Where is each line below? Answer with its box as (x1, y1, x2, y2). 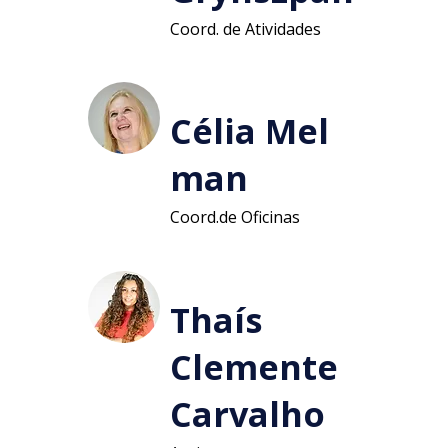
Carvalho (169, 390, 325, 438)
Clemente (169, 343, 338, 391)
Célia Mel (169, 107, 329, 155)
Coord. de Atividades (169, 17, 325, 40)
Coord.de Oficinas (169, 206, 304, 229)
